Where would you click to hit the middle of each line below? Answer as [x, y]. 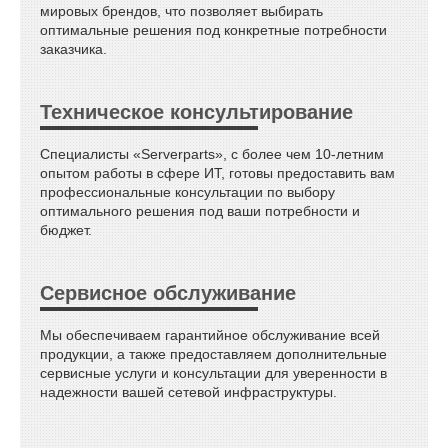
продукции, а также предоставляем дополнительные [213, 353]
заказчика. [73, 48]
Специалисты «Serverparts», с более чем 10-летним [212, 153]
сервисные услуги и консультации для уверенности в [213, 372]
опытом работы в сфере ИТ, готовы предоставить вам [217, 172]
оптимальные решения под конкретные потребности [213, 29]
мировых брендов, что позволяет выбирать [181, 10]
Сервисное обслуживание [168, 292]
